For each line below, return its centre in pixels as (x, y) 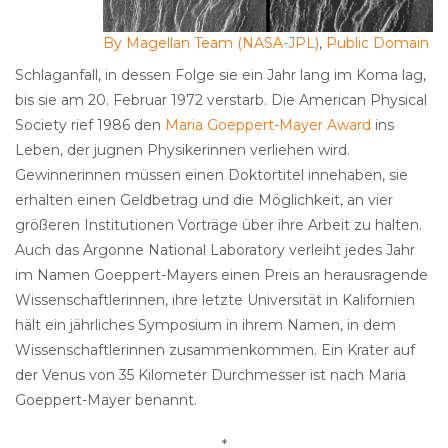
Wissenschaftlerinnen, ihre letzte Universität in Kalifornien (215, 300)
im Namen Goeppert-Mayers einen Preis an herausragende (221, 275)
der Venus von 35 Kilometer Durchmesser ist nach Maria (210, 375)
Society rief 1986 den (90, 125)
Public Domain (377, 43)
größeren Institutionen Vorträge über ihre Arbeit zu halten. (218, 225)
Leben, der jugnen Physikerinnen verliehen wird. (182, 150)
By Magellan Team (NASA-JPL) (211, 43)
